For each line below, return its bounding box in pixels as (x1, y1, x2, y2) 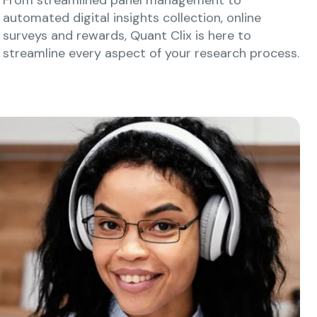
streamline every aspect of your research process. (3, 43, 299, 61)
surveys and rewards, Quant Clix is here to (3, 25, 251, 43)
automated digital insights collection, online (3, 8, 261, 25)
